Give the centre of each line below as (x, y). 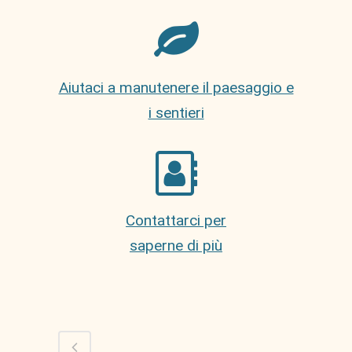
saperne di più (176, 245)
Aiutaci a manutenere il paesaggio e (176, 87)
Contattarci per (176, 220)
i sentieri (176, 112)
